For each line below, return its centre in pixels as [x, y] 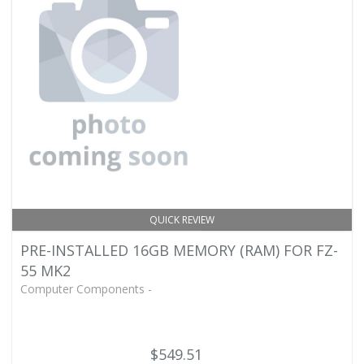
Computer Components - [86, 289]
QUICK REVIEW [182, 220]
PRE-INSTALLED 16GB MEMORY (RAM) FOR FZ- [179, 250]
